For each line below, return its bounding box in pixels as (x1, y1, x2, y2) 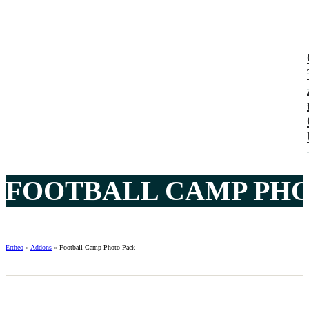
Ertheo (6, 243, 23, 252)
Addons (30, 243, 52, 252)
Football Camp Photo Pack (59, 243, 135, 252)
